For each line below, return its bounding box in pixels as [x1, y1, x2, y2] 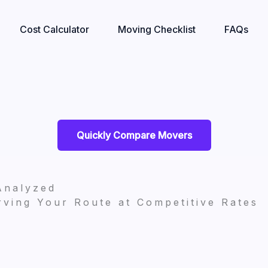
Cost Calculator [19, 23, 89, 36]
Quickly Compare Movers [76, 129, 192, 141]
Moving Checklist [117, 23, 196, 36]
